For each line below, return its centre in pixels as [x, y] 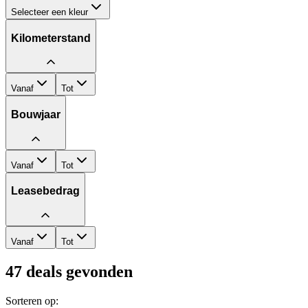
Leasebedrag [45, 191]
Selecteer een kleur [49, 12]
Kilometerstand [51, 38]
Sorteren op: [32, 300]
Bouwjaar [36, 114]
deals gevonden [77, 271]
